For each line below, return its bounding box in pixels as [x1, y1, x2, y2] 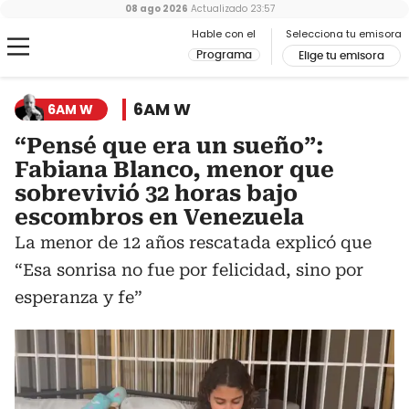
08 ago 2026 [125, 2, 188, 16]
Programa [196, 49, 252, 60]
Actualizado [188, 2, 247, 16]
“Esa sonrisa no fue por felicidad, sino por [15, 260, 363, 279]
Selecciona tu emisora [286, 26, 402, 41]
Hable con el [192, 26, 256, 41]
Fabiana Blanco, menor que [15, 157, 334, 183]
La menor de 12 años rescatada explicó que [15, 233, 372, 252]
